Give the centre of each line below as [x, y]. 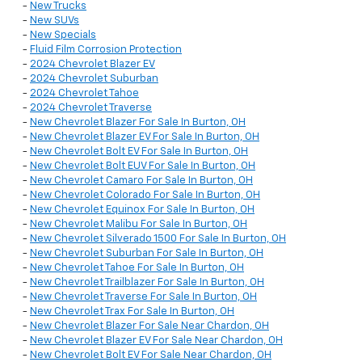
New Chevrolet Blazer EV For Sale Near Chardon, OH [156, 341]
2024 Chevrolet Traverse [91, 108]
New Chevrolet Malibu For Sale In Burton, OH [139, 225]
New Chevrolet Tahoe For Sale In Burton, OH [137, 268]
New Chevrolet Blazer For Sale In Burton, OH [138, 123]
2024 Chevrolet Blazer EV [93, 65]
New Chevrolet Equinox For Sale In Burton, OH [142, 210]
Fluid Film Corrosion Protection [106, 50]
